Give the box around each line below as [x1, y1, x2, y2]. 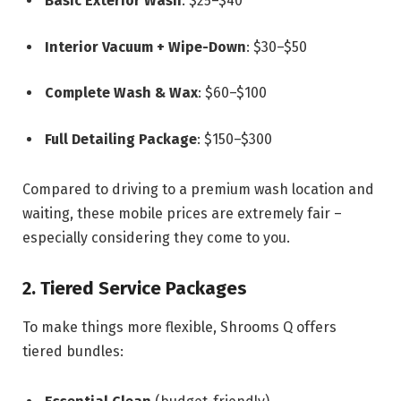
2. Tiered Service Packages [22, 277, 247, 299]
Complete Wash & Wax [45, 84, 198, 102]
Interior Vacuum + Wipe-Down [45, 38, 246, 55]
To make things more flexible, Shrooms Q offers [22, 318, 337, 336]
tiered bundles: [22, 342, 124, 360]
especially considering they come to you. [22, 228, 290, 246]
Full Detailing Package [45, 130, 197, 148]
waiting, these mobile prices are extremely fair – [22, 204, 342, 222]
